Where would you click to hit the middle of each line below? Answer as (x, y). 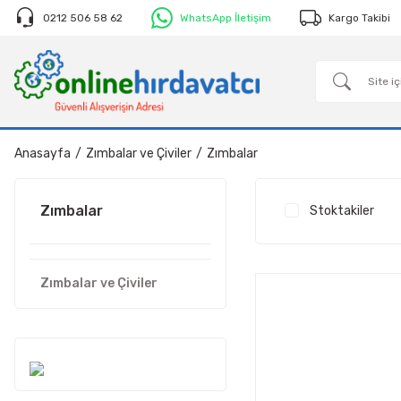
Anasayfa (43, 154)
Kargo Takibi (359, 18)
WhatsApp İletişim (226, 18)
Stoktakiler (341, 211)
